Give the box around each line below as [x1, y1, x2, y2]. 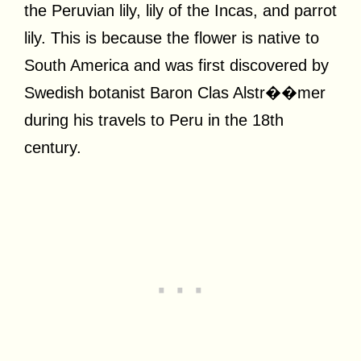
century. [24, 138, 81, 156]
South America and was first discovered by [24, 56, 329, 74]
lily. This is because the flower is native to [24, 28, 319, 47]
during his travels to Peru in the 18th [24, 110, 284, 129]
